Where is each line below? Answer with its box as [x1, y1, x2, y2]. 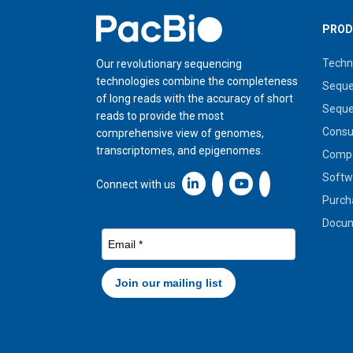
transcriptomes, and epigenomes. [96, 143, 263, 157]
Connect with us [96, 177, 176, 191]
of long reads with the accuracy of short [96, 91, 293, 105]
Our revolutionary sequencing [96, 57, 242, 70]
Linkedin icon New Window [182, 174, 350, 191]
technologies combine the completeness [96, 74, 298, 87]
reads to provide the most [96, 109, 224, 122]
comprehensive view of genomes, [96, 126, 264, 139]
